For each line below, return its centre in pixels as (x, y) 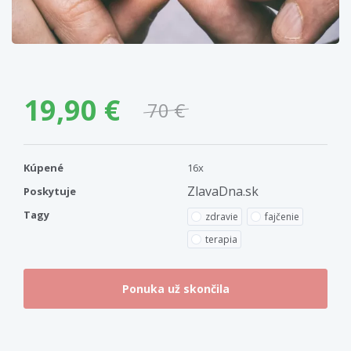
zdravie (222, 216)
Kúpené (43, 167)
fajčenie (282, 216)
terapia (221, 239)
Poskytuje (50, 191)
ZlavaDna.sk (223, 191)
